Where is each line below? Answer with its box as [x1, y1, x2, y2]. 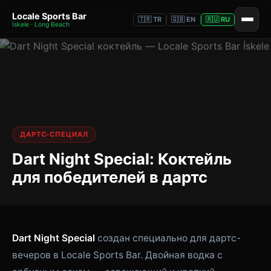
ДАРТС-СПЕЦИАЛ [20, 130, 88, 139]
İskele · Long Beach [12, 20, 70, 28]
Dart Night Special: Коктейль [12, 149, 232, 168]
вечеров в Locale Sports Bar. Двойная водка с [12, 249, 223, 261]
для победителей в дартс [12, 168, 207, 186]
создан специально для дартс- [95, 232, 241, 244]
